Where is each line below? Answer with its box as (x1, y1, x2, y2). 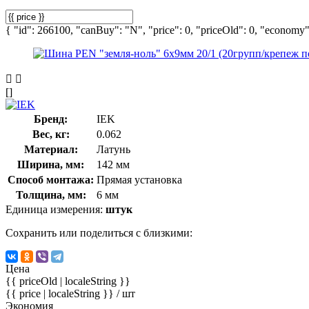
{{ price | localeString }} (6, 287, 117, 299)
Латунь (97, 143, 130, 155)
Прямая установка (97, 173, 182, 186)
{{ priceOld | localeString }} (6, 275, 130, 287)
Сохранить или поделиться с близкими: (6, 226, 192, 239)
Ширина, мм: (17, 158, 84, 170)
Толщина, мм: (15, 188, 86, 201)
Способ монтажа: (8, 173, 94, 186)
